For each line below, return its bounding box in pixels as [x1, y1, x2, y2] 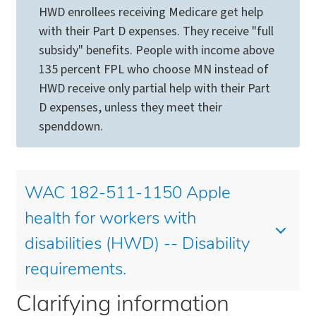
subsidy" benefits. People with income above [39, 42, 274, 60]
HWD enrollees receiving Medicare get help [39, 4, 263, 22]
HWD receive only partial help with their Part [39, 80, 270, 98]
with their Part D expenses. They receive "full [39, 23, 274, 41]
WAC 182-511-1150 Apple [25, 186, 231, 203]
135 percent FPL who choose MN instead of [39, 61, 269, 79]
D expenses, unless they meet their [39, 99, 222, 117]
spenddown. [39, 118, 103, 136]
